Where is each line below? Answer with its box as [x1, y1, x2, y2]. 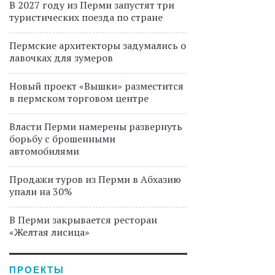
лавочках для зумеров [9, 51, 113, 65]
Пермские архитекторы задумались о [9, 39, 186, 53]
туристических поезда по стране [9, 10, 163, 25]
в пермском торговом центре [9, 91, 149, 106]
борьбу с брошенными [9, 132, 115, 146]
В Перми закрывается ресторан [9, 213, 157, 227]
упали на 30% [9, 185, 72, 199]
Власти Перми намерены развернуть [9, 120, 182, 134]
